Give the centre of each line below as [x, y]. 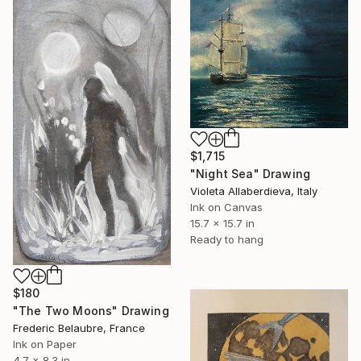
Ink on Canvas [226, 207]
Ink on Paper [45, 344]
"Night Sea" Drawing [251, 174]
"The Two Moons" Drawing [91, 310]
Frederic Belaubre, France [79, 328]
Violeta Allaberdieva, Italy [254, 191]
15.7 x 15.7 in [222, 224]
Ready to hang [227, 240]
